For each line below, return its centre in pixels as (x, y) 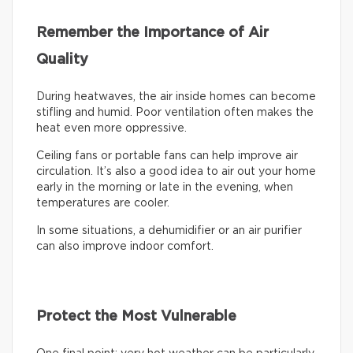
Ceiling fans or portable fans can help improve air (167, 156)
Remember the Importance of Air (152, 33)
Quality (62, 59)
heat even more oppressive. (111, 128)
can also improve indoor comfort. (125, 246)
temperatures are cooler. (103, 203)
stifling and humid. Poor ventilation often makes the (175, 112)
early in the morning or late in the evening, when (165, 187)
